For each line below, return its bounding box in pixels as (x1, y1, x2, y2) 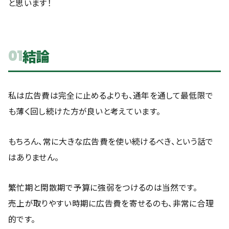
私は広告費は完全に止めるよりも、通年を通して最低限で (8, 89, 214, 101)
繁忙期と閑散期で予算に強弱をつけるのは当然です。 (8, 181, 198, 193)
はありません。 (8, 151, 59, 163)
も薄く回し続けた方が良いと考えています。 (8, 105, 161, 117)
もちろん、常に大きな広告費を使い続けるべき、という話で (8, 135, 214, 147)
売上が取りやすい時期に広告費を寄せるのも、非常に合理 (8, 197, 214, 209)
